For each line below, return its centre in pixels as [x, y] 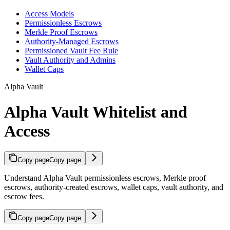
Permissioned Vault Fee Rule [71, 51]
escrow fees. [24, 196]
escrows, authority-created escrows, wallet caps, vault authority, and [114, 187]
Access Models [49, 14]
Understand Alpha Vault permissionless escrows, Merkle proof [105, 178]
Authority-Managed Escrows [72, 42]
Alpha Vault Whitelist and [96, 112]
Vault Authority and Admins [70, 60]
